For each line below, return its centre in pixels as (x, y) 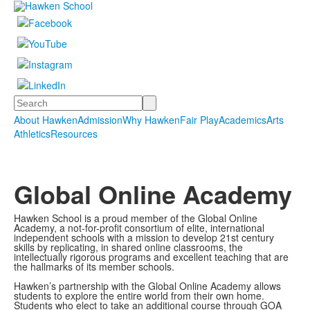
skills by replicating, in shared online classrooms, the (128, 247)
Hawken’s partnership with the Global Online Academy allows (147, 286)
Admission (100, 120)
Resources (74, 134)
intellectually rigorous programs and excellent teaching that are (151, 257)
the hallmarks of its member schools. (94, 267)
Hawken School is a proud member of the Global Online (136, 218)
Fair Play (199, 120)
